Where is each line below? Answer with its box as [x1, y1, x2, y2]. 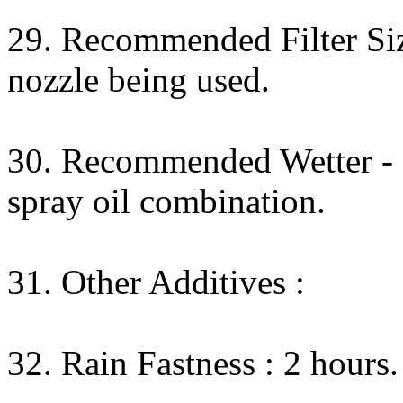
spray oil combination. [7, 182, 326, 220]
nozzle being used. [7, 60, 270, 99]
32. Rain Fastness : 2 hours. [7, 344, 399, 382]
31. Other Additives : [7, 263, 305, 301]
